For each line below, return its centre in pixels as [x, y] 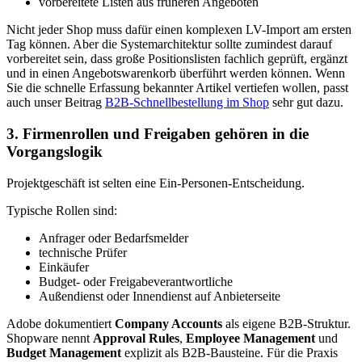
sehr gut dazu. [306, 103]
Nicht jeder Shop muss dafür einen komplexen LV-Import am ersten [179, 30]
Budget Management [64, 352]
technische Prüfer [83, 252]
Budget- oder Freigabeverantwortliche [136, 281]
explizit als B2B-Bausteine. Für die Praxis [229, 352]
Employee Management [250, 338]
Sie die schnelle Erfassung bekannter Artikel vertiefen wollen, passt [177, 88]
